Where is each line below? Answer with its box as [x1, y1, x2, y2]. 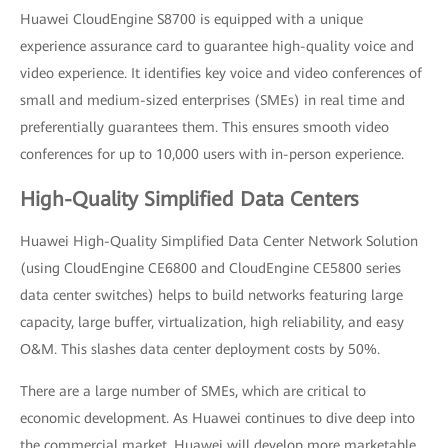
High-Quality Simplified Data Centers [20, 186, 358, 211]
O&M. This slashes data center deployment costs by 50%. [20, 340, 380, 357]
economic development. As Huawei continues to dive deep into [20, 409, 415, 426]
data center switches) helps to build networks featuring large [20, 286, 403, 303]
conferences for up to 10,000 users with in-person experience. [20, 145, 404, 162]
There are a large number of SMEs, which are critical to [20, 382, 366, 399]
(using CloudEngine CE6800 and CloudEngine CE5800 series [20, 259, 401, 276]
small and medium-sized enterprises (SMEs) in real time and [20, 91, 405, 108]
